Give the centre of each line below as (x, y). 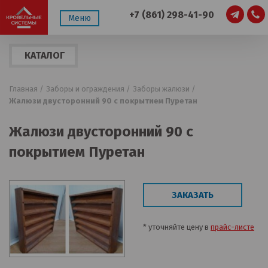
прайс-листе (232, 227)
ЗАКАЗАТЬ (193, 195)
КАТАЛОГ (45, 55)
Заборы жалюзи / (164, 89)
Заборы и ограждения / (88, 89)
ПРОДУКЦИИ (53, 73)
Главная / (26, 89)
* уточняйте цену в (177, 227)
